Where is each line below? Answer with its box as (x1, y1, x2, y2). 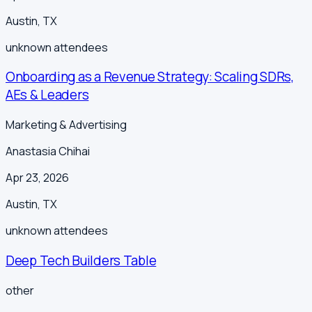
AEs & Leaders (6, 86, 89, 104)
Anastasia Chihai (6, 143, 90, 159)
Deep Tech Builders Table (6, 251, 157, 270)
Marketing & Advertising (6, 117, 127, 133)
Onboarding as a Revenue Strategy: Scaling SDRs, (6, 68, 294, 86)
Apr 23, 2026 (6, 170, 69, 186)
